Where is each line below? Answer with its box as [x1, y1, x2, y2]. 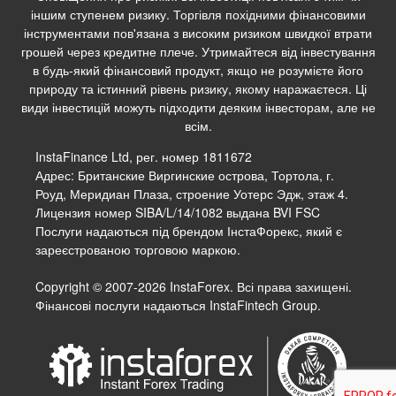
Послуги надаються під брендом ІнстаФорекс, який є [35, 222, 342, 240]
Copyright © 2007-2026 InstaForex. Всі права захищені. [35, 278, 352, 296]
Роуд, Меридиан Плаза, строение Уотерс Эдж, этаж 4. [35, 185, 348, 203]
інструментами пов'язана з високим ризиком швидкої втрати [24, 24, 372, 42]
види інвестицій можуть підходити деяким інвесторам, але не [20, 98, 376, 117]
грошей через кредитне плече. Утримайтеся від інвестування [20, 42, 376, 61]
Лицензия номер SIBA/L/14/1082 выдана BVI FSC [35, 203, 320, 222]
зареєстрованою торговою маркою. [35, 240, 240, 259]
